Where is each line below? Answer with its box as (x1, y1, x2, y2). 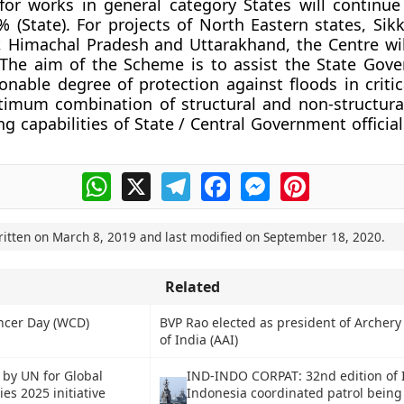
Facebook (229, 170, 296, 189)
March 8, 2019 (51, 228, 136, 245)
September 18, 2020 (262, 228, 381, 245)
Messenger (269, 170, 346, 189)
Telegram (189, 170, 254, 189)
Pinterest (308, 170, 372, 189)
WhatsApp (110, 170, 181, 189)
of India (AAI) (159, 331, 238, 348)
